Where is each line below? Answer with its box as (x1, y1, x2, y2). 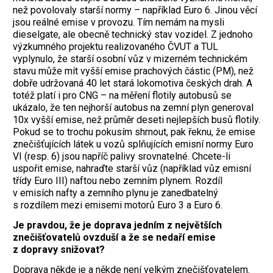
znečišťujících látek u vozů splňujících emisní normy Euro (13, 138, 253, 151)
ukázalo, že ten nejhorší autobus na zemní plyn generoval (13, 102, 253, 114)
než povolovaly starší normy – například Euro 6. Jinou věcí (13, 4, 257, 16)
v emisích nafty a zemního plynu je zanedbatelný (13, 187, 218, 199)
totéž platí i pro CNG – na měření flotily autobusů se (13, 90, 232, 102)
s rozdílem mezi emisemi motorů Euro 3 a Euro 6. (13, 199, 222, 211)
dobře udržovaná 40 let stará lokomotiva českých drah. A (13, 77, 252, 90)
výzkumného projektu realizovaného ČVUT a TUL (13, 41, 218, 53)
